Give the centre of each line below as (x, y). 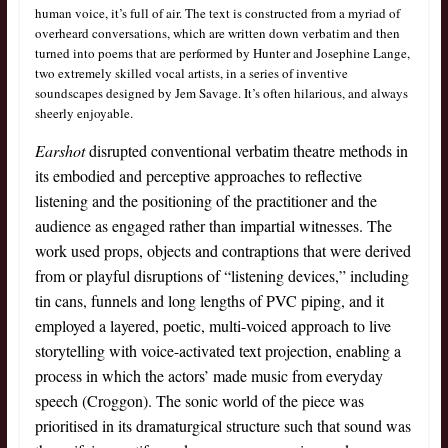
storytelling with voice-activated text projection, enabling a (217, 351)
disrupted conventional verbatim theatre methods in (248, 151)
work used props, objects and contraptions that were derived (222, 251)
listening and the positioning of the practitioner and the (205, 201)
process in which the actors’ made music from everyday (208, 376)
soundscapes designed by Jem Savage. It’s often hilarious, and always (221, 93)
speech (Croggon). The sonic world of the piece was (199, 401)
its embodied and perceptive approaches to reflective (198, 176)
